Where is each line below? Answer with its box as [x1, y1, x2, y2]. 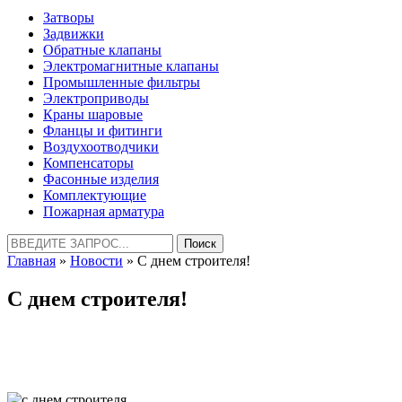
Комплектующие [43, 188, 146, 203]
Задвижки [43, 26, 104, 41]
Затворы [43, 10, 94, 25]
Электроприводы [43, 91, 149, 106]
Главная [7, 253, 56, 268]
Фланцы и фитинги [43, 123, 162, 138]
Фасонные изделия [43, 171, 159, 187]
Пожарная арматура [43, 204, 164, 219]
